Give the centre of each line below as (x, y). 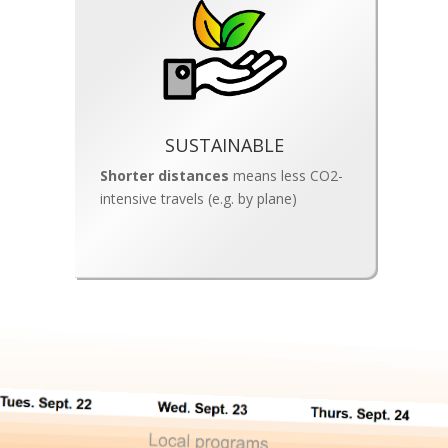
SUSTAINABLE (225, 144)
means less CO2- (286, 175)
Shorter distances (165, 175)
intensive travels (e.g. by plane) (199, 198)
